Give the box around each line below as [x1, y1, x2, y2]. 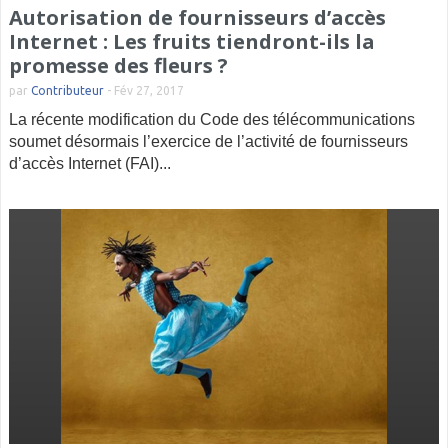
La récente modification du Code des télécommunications [9, 111, 415, 128]
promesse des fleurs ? [9, 52, 228, 79]
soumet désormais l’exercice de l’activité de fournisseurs [9, 133, 408, 150]
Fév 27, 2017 [114, 84, 184, 97]
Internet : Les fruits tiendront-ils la [9, 28, 375, 55]
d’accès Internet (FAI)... [9, 155, 171, 172]
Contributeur [31, 84, 104, 97]
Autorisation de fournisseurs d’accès [9, 4, 386, 31]
